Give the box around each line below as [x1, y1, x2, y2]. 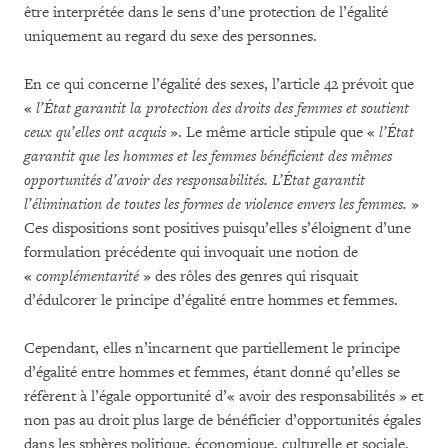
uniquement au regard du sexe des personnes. [24, 27, 317, 46]
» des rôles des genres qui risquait [139, 267, 358, 286]
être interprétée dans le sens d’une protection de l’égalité [24, 3, 388, 22]
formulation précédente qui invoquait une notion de [24, 243, 358, 262]
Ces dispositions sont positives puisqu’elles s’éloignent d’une [24, 219, 411, 238]
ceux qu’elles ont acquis [24, 123, 166, 142]
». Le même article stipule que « [166, 123, 379, 142]
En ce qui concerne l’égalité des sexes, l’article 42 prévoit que [24, 75, 414, 94]
